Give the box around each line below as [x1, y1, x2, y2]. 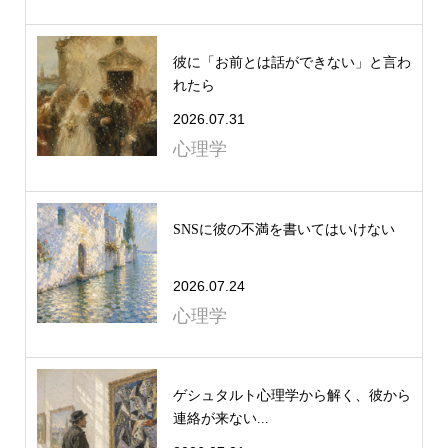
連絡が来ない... [172, 411, 269, 427]
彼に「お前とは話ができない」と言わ [172, 55, 411, 71]
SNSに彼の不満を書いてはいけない [172, 221, 395, 237]
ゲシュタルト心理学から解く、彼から [172, 388, 411, 404]
